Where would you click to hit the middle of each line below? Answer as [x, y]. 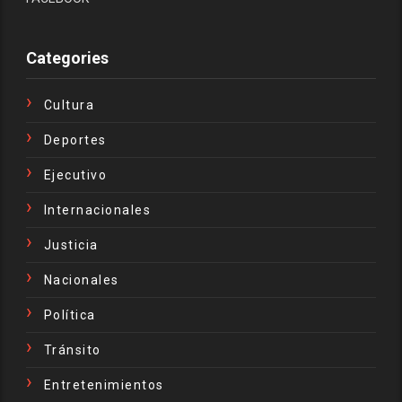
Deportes [75, 140]
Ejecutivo [75, 175]
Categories [67, 58]
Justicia [71, 245]
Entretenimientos [104, 385]
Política [70, 315]
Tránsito [72, 350]
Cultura [69, 105]
